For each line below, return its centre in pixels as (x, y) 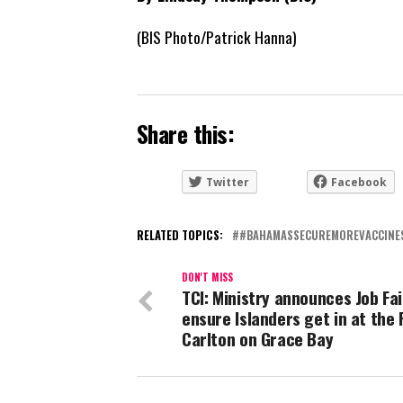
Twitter (228, 183)
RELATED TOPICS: (180, 236)
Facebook (359, 183)
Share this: (186, 134)
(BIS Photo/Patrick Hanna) (217, 36)
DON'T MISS (207, 278)
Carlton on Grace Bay (258, 339)
